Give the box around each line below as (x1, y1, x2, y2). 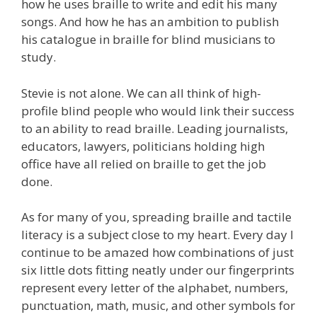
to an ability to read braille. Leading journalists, (21, 120, 288, 137)
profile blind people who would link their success (21, 102, 294, 119)
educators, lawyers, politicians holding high (21, 137, 265, 154)
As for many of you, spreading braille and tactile (21, 209, 292, 226)
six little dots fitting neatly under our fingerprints (21, 262, 294, 279)
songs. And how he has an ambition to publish (21, 13, 279, 30)
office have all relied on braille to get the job (21, 155, 266, 172)
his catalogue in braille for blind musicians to (21, 31, 275, 48)
